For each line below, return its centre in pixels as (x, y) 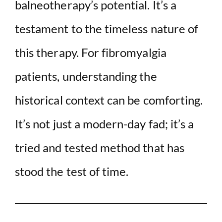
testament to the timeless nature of (107, 28)
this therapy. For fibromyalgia (91, 52)
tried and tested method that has (100, 147)
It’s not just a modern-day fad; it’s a (105, 123)
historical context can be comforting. (109, 100)
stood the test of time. (72, 171)
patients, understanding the (86, 76)
